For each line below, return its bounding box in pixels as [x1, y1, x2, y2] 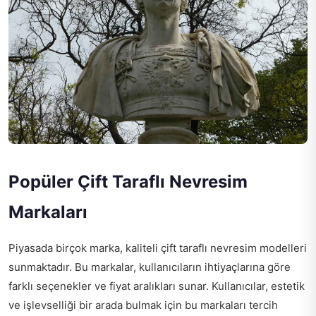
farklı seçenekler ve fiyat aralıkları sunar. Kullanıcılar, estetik [8, 279, 305, 293]
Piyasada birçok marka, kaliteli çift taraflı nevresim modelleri [8, 241, 307, 255]
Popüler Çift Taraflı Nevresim [8, 171, 248, 192]
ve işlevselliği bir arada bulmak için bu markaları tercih [8, 298, 278, 312]
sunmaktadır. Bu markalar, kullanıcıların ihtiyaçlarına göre [8, 260, 291, 274]
